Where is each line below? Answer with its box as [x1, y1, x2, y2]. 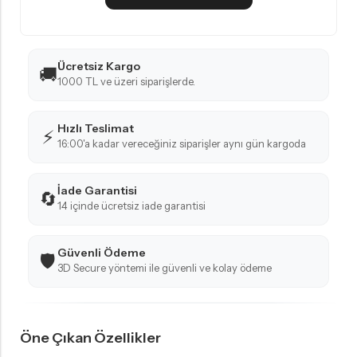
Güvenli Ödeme [57, 245, 146, 261]
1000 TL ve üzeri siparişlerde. [57, 75, 195, 88]
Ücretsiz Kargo [57, 59, 140, 74]
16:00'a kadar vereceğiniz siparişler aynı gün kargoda [57, 137, 306, 151]
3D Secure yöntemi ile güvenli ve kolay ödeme [57, 261, 272, 275]
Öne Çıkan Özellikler [20, 328, 161, 347]
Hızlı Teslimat [57, 121, 134, 136]
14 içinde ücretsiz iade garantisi [57, 199, 206, 213]
